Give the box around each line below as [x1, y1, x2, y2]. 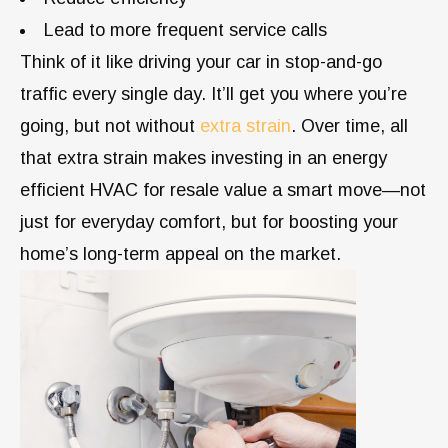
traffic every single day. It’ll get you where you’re [20, 83, 407, 104]
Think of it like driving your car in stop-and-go [20, 51, 382, 72]
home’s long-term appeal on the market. [20, 243, 341, 264]
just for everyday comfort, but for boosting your [20, 211, 398, 232]
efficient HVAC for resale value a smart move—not [20, 179, 426, 200]
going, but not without [20, 115, 200, 136]
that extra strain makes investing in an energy [20, 147, 387, 168]
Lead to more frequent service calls [44, 19, 327, 40]
